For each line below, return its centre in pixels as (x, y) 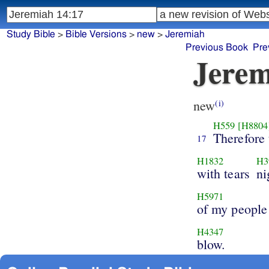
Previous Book (216, 48)
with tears (223, 173)
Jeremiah (185, 35)
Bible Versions (96, 35)
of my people (232, 208)
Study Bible (31, 35)
